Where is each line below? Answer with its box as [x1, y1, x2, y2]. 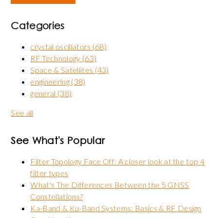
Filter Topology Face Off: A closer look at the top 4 [30, 157, 205, 166]
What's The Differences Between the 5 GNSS [30, 180, 189, 190]
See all [11, 108, 34, 118]
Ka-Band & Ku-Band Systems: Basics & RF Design [30, 203, 201, 213]
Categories [11, 20, 65, 32]
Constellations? [30, 192, 83, 201]
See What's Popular [11, 135, 105, 146]
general [30, 89, 57, 98]
